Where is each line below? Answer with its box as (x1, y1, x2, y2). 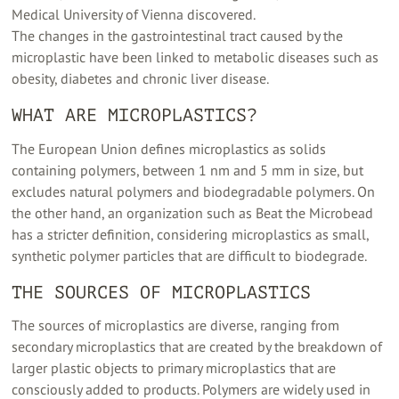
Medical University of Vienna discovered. (12, 4, 256, 23)
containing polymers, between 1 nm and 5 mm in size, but (12, 160, 364, 179)
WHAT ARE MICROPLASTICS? (12, 104, 258, 126)
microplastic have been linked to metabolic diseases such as (12, 47, 379, 66)
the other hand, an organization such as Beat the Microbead (12, 203, 374, 222)
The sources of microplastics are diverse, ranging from (12, 316, 340, 335)
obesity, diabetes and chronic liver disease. (12, 69, 270, 87)
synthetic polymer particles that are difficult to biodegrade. (12, 246, 368, 265)
